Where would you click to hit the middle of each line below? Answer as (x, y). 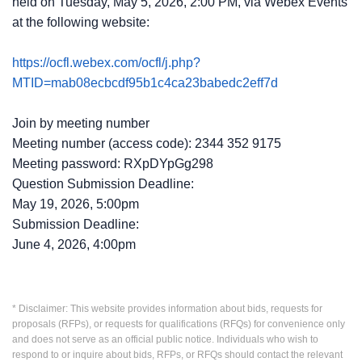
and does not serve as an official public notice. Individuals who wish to (165, 339)
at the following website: (81, 22)
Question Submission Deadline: (103, 184)
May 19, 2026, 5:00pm (76, 204)
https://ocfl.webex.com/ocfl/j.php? (106, 63)
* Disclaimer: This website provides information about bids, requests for (167, 309)
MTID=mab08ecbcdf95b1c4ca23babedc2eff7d (145, 83)
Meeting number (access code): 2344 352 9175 (147, 143)
